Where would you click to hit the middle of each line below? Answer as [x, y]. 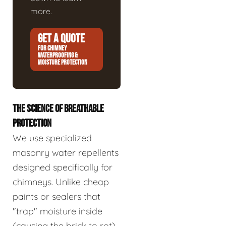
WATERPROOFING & [58, 55]
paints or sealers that [56, 196]
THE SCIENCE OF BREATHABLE [58, 108]
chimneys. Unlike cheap [61, 182]
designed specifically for [63, 167]
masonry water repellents [66, 152]
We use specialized [52, 138]
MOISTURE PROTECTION [63, 62]
